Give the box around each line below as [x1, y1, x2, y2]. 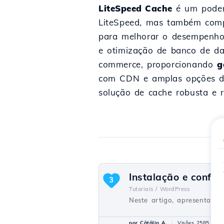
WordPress [159, 185, 189, 192]
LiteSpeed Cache [98, 3, 172, 13]
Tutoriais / [129, 185, 157, 192]
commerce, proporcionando [98, 59, 217, 69]
